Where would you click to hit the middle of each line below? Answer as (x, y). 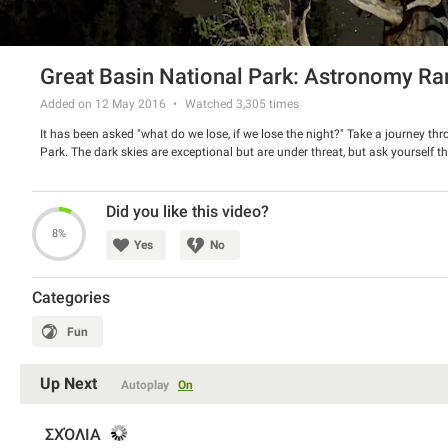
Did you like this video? (187, 212)
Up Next (68, 384)
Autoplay (145, 385)
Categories (71, 298)
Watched (210, 104)
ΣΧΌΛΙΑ (73, 435)
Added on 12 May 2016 (103, 104)
